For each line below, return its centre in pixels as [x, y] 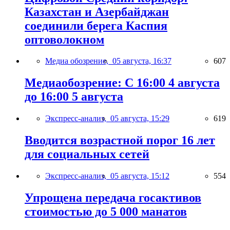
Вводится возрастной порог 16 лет [120, 140]
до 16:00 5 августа [74, 97]
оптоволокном [64, 39]
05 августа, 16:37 [142, 61]
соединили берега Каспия [96, 25]
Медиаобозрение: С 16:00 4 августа [122, 83]
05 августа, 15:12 [140, 176]
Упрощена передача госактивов [113, 198]
